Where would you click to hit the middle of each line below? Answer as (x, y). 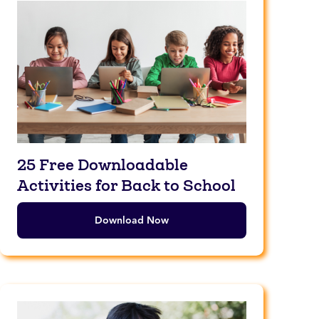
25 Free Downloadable (103, 164)
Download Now (132, 220)
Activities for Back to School (126, 185)
